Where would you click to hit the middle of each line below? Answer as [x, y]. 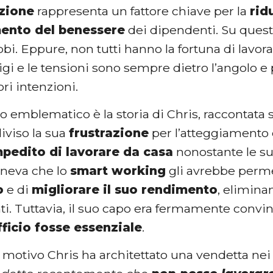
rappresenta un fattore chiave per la [142, 11]
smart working [118, 170]
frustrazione [109, 133]
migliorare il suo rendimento [125, 189]
